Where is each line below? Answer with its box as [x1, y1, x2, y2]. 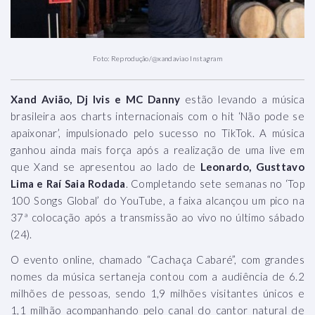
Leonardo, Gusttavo [200, 160, 304, 173]
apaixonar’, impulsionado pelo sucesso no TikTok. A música [11, 127, 304, 139]
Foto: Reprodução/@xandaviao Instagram [92, 54, 223, 63]
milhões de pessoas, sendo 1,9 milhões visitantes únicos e [11, 287, 304, 300]
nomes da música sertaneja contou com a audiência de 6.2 [11, 270, 304, 283]
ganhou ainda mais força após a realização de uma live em [11, 143, 304, 156]
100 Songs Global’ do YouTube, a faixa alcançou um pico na [11, 194, 304, 207]
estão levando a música [180, 93, 305, 105]
